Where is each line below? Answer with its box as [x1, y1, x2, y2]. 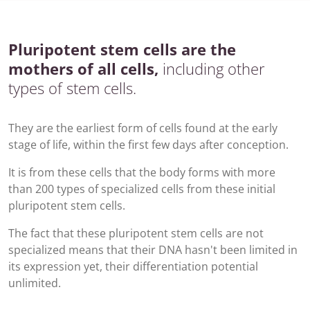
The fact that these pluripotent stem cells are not [8, 226, 264, 241]
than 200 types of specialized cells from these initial [8, 181, 275, 197]
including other [158, 58, 265, 79]
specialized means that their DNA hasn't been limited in [8, 242, 298, 257]
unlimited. [8, 275, 61, 291]
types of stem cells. [8, 77, 136, 98]
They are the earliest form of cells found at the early [8, 120, 277, 136]
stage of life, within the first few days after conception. [8, 137, 289, 152]
